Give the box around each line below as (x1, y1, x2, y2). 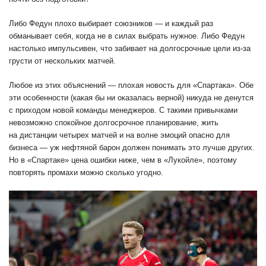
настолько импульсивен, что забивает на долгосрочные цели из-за (9, 44, 251, 53)
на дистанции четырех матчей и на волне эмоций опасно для (9, 131, 230, 140)
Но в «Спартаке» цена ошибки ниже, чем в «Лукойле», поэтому (9, 156, 237, 165)
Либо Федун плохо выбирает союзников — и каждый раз (9, 19, 213, 28)
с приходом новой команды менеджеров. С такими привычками (9, 106, 237, 115)
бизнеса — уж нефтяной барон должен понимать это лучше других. (9, 143, 255, 153)
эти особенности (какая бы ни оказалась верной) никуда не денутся (9, 93, 254, 103)
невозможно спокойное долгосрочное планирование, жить (9, 118, 218, 128)
